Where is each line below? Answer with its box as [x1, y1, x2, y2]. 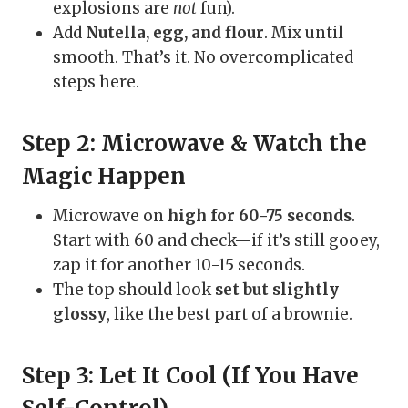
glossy [53, 303, 107, 324]
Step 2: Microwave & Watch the [22, 128, 367, 158]
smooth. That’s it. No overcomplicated [53, 46, 353, 67]
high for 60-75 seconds [168, 205, 352, 226]
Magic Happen [22, 161, 186, 190]
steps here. [53, 71, 139, 92]
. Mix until [264, 22, 343, 43]
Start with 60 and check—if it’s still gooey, [53, 229, 380, 250]
